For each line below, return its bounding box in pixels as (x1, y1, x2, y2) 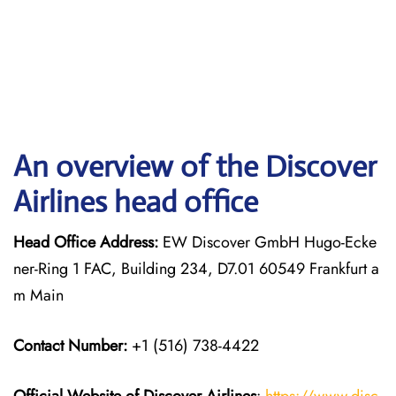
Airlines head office (13, 184, 258, 220)
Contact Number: (13, 334, 127, 357)
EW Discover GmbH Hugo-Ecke (158, 231, 377, 254)
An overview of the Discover (13, 148, 377, 185)
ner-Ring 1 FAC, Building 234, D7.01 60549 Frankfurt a (13, 257, 379, 280)
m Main (13, 284, 64, 307)
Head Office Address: (13, 231, 158, 254)
